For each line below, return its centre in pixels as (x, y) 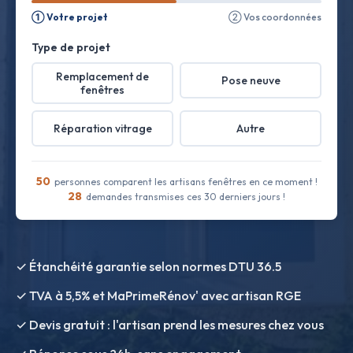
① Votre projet (70, 17)
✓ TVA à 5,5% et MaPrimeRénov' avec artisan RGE (158, 295)
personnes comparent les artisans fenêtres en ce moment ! (184, 182)
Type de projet (71, 47)
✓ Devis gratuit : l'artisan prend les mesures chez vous (170, 325)
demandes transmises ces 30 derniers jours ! (184, 197)
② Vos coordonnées (275, 17)
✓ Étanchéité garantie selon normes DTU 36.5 (149, 266)
